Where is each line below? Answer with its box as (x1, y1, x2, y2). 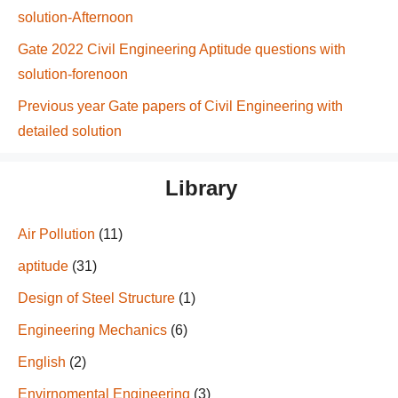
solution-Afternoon (18, 10, 133, 25)
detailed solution (18, 123, 122, 139)
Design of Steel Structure (18, 291, 175, 306)
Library (165, 176, 237, 200)
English (18, 354, 66, 370)
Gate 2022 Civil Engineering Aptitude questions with (18, 42, 346, 57)
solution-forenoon (18, 67, 128, 82)
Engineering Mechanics (18, 322, 167, 338)
